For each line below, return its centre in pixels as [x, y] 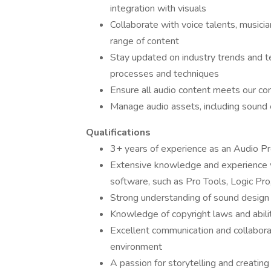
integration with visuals [158, 8]
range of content [145, 41]
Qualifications [118, 132]
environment [136, 247]
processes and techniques [165, 74]
